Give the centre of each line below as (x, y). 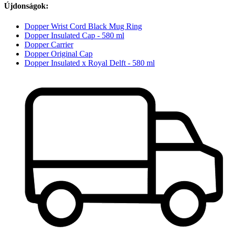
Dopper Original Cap (59, 53)
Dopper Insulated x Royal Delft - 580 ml (90, 63)
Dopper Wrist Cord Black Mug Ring (83, 26)
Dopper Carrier (49, 44)
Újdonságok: (26, 6)
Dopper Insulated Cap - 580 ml (74, 35)
